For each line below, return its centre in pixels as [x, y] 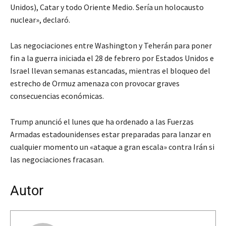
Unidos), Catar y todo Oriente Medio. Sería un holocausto [107, 7]
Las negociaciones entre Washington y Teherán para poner [111, 46]
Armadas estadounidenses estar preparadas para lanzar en [110, 134]
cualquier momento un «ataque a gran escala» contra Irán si [112, 147]
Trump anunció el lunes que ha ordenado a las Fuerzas [102, 122]
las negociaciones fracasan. [57, 160]
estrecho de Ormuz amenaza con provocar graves [95, 83]
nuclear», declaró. [40, 20]
